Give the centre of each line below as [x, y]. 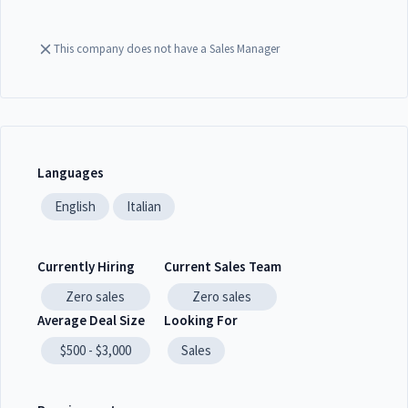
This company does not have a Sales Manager [167, 49]
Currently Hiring [86, 266]
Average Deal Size [91, 320]
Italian [143, 206]
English [75, 206]
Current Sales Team [222, 266]
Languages [71, 172]
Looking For [200, 320]
